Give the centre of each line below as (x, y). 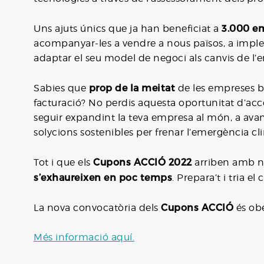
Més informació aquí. (84, 237)
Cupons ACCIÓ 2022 (143, 162)
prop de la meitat (132, 88)
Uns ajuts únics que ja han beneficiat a (128, 29)
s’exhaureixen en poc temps (103, 177)
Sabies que (61, 88)
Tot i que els (63, 162)
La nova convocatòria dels (97, 208)
